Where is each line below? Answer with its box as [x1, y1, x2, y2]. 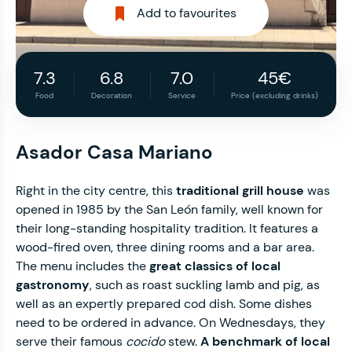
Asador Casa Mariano [16, 140, 213, 164]
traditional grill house [176, 182, 304, 199]
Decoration [91, 90, 133, 101]
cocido [126, 333, 165, 350]
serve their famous [16, 333, 126, 350]
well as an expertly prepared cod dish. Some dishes [16, 295, 312, 312]
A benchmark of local [200, 333, 330, 350]
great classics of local [149, 258, 280, 274]
